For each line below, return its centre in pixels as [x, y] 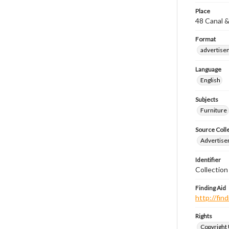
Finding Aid [211, 188]
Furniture [214, 110]
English [210, 80]
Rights [204, 216]
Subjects [207, 99]
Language [208, 69]
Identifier [208, 160]
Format [205, 39]
